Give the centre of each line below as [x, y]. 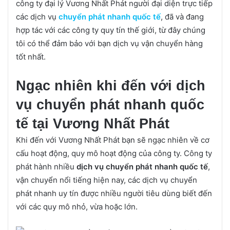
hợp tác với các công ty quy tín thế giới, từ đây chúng [111, 30]
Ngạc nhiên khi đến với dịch [111, 86]
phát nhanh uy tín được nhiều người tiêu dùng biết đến [114, 194]
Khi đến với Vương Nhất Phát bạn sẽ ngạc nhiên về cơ [113, 140]
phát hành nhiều [46, 167]
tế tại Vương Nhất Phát [93, 124]
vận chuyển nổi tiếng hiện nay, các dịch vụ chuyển [107, 180]
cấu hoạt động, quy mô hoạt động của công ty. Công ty [114, 154]
